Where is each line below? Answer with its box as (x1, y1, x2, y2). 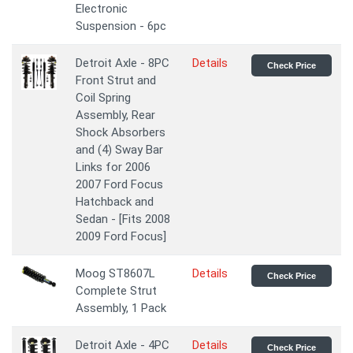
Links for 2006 (76, 160, 150, 174)
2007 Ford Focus (76, 177, 163, 191)
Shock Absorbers (76, 125, 165, 139)
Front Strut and (76, 73, 156, 87)
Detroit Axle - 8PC (76, 56, 169, 70)
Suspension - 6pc (76, 19, 166, 33)
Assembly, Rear (76, 108, 155, 122)
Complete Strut (76, 284, 157, 298)
